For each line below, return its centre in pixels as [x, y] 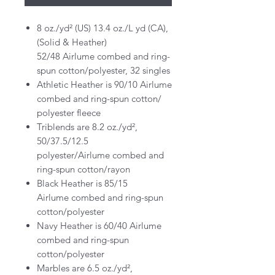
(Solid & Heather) [72, 42]
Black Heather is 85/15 [82, 184]
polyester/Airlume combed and [100, 155]
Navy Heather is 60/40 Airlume [99, 226]
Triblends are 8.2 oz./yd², [87, 127]
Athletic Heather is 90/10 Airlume [104, 85]
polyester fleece [69, 113]
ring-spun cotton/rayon [83, 169]
